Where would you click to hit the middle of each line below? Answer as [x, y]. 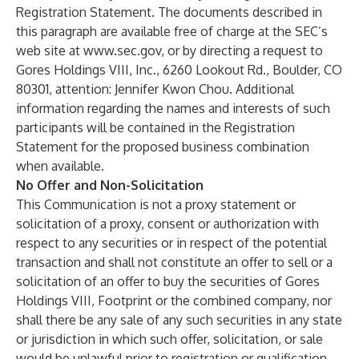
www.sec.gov [122, 50]
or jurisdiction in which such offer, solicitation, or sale [169, 339]
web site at [50, 50]
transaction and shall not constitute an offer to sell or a [174, 262]
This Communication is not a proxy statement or [156, 204]
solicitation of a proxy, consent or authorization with [167, 224]
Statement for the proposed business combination [163, 147]
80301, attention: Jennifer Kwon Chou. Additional [155, 89]
